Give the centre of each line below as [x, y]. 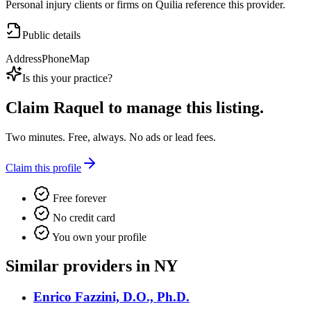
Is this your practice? [67, 78]
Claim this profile [43, 167]
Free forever [78, 198]
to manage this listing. [184, 107]
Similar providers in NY [92, 266]
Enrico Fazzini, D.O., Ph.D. [111, 297]
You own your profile [98, 237]
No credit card [83, 217]
